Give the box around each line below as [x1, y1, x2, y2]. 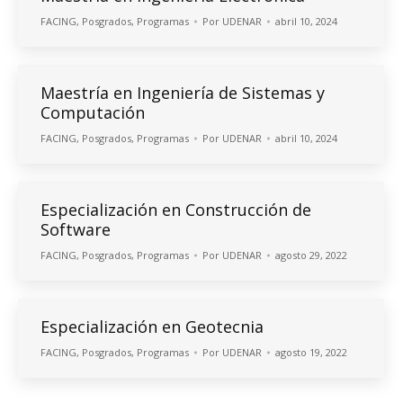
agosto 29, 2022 [275, 248, 347, 263]
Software [40, 219, 111, 241]
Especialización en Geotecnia [40, 316, 264, 338]
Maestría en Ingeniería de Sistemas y [40, 82, 325, 104]
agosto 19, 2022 [275, 345, 347, 360]
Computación [40, 102, 145, 124]
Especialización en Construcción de [40, 199, 311, 221]
